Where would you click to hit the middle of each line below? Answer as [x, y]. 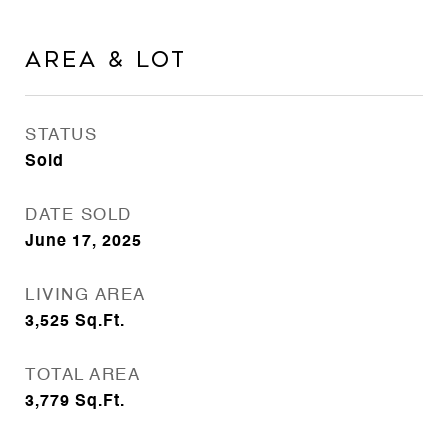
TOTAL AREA [82, 376]
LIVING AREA [85, 296]
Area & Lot [106, 60]
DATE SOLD [78, 216]
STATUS [61, 136]
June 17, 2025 [83, 242]
